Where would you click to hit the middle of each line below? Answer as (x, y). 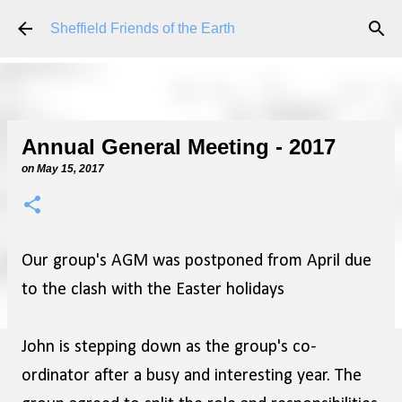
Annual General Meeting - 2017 (179, 147)
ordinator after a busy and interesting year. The (192, 376)
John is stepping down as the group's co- (169, 347)
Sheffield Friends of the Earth (143, 28)
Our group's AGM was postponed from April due (197, 261)
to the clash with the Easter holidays (153, 290)
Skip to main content (201, 22)
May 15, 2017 (70, 169)
